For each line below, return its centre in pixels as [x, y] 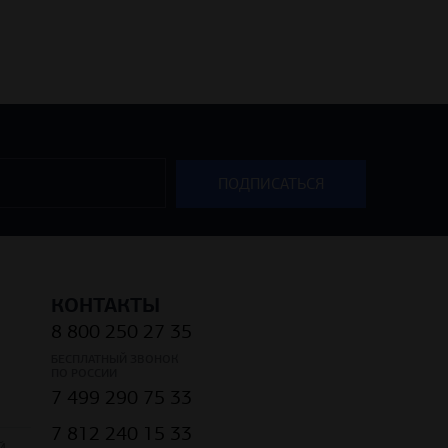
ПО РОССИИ [84, 372]
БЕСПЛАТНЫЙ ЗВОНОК [114, 358]
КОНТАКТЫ [105, 304]
